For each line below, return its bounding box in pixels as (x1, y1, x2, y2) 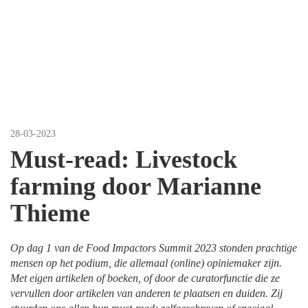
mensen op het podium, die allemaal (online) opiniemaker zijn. (10, 257, 282, 269)
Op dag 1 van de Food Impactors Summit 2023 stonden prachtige (10, 242, 297, 254)
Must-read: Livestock (10, 146, 237, 173)
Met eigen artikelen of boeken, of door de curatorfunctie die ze (10, 272, 280, 284)
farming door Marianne (10, 173, 261, 200)
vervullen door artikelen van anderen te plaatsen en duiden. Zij (10, 287, 283, 299)
